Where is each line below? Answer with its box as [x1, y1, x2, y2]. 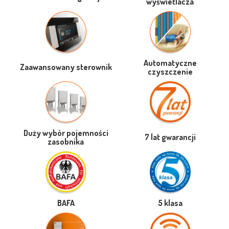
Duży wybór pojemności [23, 128, 108, 138]
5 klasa [157, 198, 182, 208]
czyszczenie [147, 66, 193, 77]
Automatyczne [143, 58, 197, 68]
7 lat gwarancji [144, 132, 196, 142]
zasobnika [48, 136, 84, 147]
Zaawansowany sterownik [19, 62, 112, 72]
